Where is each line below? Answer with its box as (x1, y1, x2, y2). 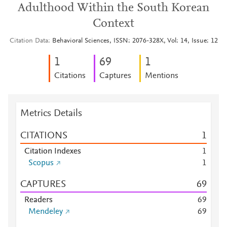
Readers (24, 196, 53, 204)
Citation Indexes (24, 147, 81, 156)
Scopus (28, 159, 54, 167)
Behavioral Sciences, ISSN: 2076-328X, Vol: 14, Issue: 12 (52, 37, 218, 45)
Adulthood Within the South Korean (18, 2, 209, 14)
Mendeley (28, 208, 63, 216)
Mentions (145, 72, 178, 80)
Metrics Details (20, 108, 82, 119)
